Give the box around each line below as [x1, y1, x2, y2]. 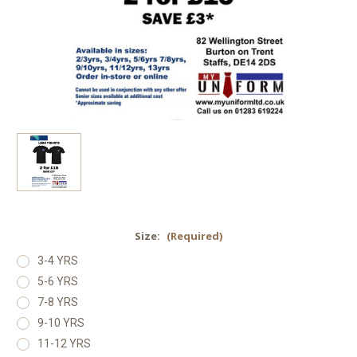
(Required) [166, 228, 222, 243]
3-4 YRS [37, 253, 78, 267]
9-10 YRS [37, 316, 84, 329]
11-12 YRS [37, 336, 91, 350]
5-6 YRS [37, 274, 78, 288]
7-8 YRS [37, 295, 78, 308]
